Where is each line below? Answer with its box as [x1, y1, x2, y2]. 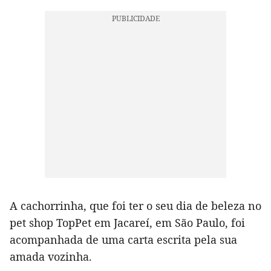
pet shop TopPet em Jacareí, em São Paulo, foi [10, 215, 245, 230]
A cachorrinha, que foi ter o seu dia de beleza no [10, 198, 261, 214]
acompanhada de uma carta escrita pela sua [10, 232, 237, 247]
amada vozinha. [10, 249, 92, 264]
